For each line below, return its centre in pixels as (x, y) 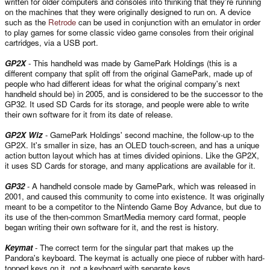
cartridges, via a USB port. (52, 42)
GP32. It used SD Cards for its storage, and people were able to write (127, 104)
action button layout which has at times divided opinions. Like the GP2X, (132, 155)
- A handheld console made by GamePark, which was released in (140, 186)
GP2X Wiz (24, 134)
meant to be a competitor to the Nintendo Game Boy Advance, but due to (133, 206)
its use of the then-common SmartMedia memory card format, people (125, 216)
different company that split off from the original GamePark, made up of (129, 73)
